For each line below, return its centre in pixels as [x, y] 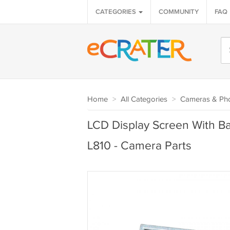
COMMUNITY [178, 12]
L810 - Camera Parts [139, 146]
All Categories [144, 99]
